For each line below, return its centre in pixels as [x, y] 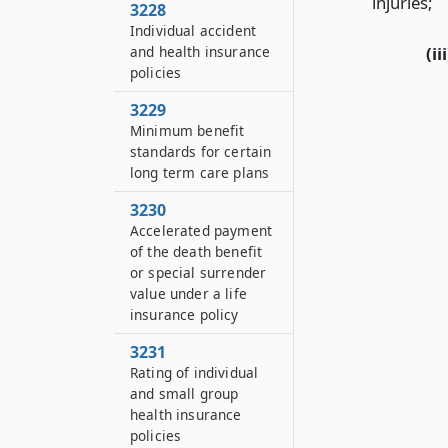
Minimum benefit [187, 130]
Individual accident [193, 30]
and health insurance [200, 51]
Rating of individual [194, 372]
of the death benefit [196, 251]
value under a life [188, 293]
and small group [184, 393]
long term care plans [200, 172]
